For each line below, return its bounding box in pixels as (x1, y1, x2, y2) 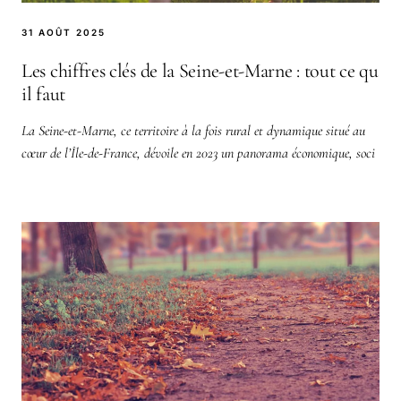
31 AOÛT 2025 (21, 26, 106, 38)
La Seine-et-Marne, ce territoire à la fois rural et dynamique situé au (21, 121, 365, 140)
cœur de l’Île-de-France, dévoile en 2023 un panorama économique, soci (21, 143, 375, 162)
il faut (21, 81, 65, 106)
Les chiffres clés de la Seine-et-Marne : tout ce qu (21, 58, 379, 82)
